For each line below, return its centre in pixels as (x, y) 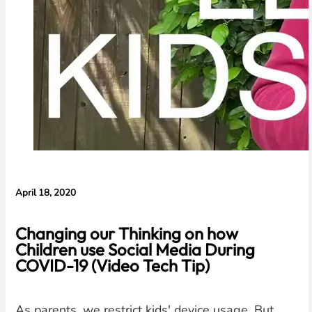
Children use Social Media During (135, 249)
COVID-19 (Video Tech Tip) (112, 265)
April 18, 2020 (45, 193)
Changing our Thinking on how (126, 233)
